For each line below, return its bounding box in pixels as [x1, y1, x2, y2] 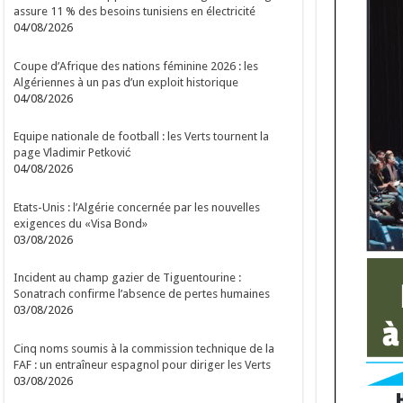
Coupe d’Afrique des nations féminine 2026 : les [13, 58, 259, 73]
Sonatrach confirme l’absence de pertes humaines [13, 287, 271, 301]
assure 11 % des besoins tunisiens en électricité [13, 4, 256, 19]
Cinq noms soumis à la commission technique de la [13, 341, 275, 355]
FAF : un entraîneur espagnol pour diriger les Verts [13, 357, 272, 372]
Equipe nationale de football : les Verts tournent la [13, 130, 270, 144]
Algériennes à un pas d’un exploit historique [13, 75, 239, 89]
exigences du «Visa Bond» [13, 216, 148, 230]
